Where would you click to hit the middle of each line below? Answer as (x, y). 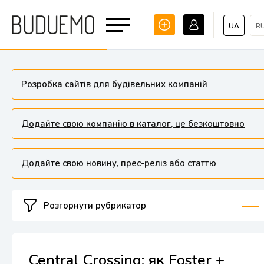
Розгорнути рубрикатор (95, 205)
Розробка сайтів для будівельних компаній (114, 84)
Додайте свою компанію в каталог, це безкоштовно (133, 124)
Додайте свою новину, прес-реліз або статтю (119, 163)
